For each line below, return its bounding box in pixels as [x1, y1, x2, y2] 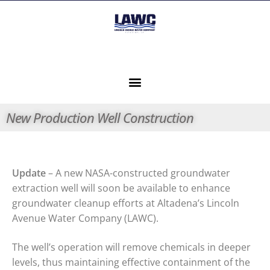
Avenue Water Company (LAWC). [12, 212, 159, 225]
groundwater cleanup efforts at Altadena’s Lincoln [12, 196, 239, 210]
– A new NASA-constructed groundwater [46, 166, 230, 180]
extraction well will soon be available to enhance [12, 181, 230, 195]
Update [12, 166, 46, 180]
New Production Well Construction [6, 108, 193, 127]
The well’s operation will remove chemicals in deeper [12, 240, 251, 254]
